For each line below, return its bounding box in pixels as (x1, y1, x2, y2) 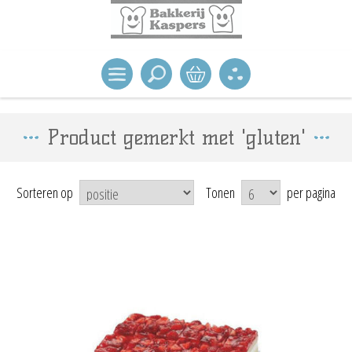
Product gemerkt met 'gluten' (46, 125, 306, 150)
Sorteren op (16, 183, 73, 202)
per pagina (287, 183, 335, 202)
